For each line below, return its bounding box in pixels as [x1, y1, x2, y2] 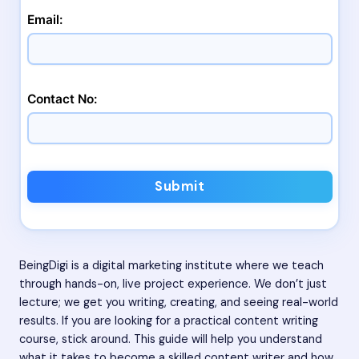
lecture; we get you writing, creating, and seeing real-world [19, 294, 338, 310]
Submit [155, 178, 204, 196]
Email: [26, 12, 63, 28]
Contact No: [26, 91, 97, 107]
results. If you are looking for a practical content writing [19, 313, 318, 329]
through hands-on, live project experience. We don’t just [19, 276, 327, 292]
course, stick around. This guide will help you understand [19, 331, 322, 347]
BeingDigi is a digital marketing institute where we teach [19, 257, 324, 273]
